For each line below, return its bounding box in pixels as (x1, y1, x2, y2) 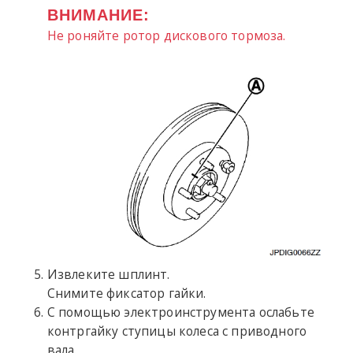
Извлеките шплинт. (46, 266, 170, 284)
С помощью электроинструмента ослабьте (46, 303, 315, 321)
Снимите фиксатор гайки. (46, 284, 206, 303)
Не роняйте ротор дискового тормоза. (46, 27, 286, 45)
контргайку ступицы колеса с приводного (46, 322, 307, 340)
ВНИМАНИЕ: (46, 6, 150, 24)
